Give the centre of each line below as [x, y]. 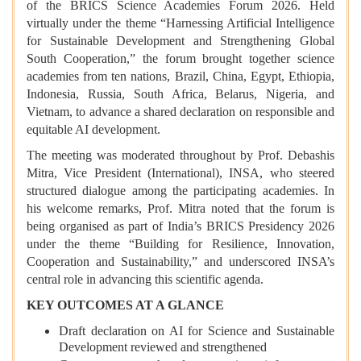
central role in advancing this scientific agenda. [145, 280]
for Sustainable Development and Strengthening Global [180, 41]
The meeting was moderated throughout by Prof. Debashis [180, 156]
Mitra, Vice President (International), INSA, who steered [180, 173]
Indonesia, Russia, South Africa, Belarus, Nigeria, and [180, 94]
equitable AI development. [93, 130]
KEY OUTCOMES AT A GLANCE [125, 305]
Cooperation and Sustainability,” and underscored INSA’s [180, 262]
